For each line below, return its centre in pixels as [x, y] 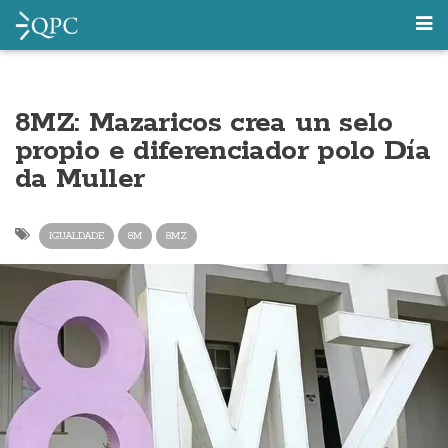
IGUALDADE [76, 235]
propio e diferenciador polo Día [223, 151]
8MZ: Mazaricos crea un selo [204, 123]
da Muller [80, 179]
